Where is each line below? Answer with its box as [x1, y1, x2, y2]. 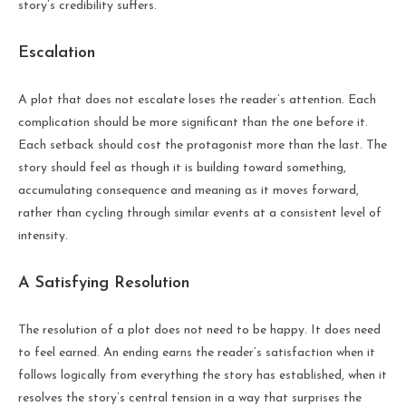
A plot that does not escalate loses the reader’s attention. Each [18, 92, 376, 107]
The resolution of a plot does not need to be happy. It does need [18, 323, 381, 337]
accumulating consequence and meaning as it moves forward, [18, 183, 359, 198]
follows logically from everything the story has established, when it [18, 368, 387, 382]
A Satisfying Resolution [18, 274, 189, 292]
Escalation [18, 43, 95, 62]
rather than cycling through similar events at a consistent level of [18, 206, 382, 220]
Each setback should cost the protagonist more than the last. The [18, 138, 387, 152]
